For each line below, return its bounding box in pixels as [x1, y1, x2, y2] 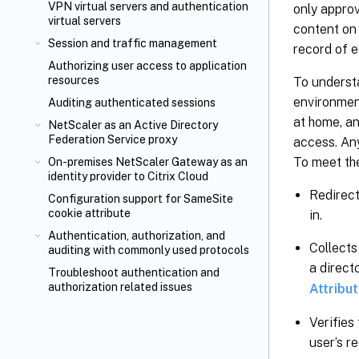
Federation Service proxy [48, 133, 177, 146]
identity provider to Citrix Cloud [48, 170, 208, 183]
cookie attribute [48, 207, 131, 220]
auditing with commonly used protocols [48, 244, 249, 256]
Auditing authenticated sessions [48, 96, 216, 109]
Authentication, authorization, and [48, 229, 225, 242]
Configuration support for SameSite [48, 192, 233, 205]
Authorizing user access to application [48, 59, 247, 72]
